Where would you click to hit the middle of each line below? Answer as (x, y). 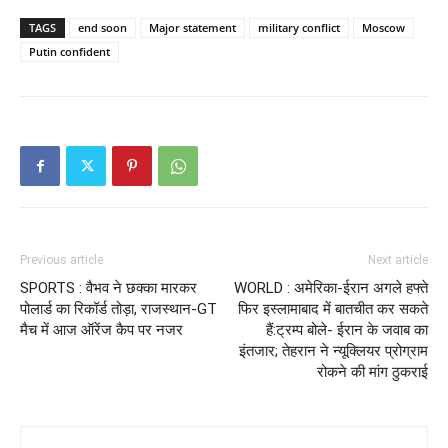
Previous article (61, 260)
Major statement (192, 28)
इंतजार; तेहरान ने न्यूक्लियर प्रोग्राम (333, 351)
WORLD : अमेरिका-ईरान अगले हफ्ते (331, 288)
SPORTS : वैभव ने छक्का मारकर (108, 288)
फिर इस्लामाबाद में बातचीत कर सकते (333, 309)
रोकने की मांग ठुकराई (372, 372)
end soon (102, 28)
